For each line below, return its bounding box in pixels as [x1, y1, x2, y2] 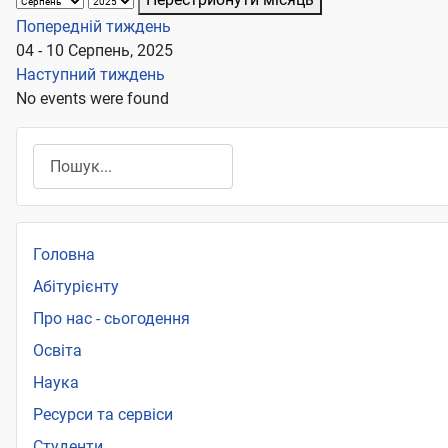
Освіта [33, 341, 82, 361]
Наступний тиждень [16, 65, 165, 85]
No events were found [16, 89, 169, 109]
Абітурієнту [33, 277, 119, 297]
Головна [33, 245, 95, 265]
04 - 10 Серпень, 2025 [16, 41, 173, 61]
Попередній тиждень [16, 17, 171, 37]
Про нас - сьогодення [33, 309, 190, 329]
